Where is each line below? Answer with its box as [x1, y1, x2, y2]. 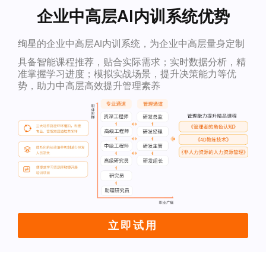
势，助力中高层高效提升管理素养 [17, 80, 160, 92]
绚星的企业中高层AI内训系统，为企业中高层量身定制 [17, 37, 245, 49]
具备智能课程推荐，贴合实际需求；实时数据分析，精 [17, 56, 246, 68]
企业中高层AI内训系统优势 [36, 5, 230, 26]
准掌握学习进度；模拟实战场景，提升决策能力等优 [17, 68, 236, 80]
